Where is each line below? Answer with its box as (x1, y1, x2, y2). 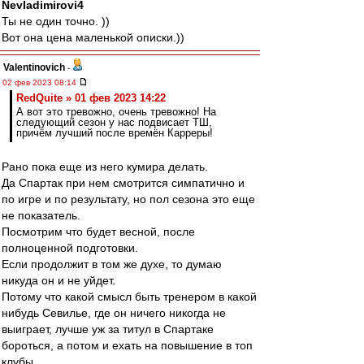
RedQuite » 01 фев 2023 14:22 (16, 92, 166, 104)
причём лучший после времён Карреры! (16, 127, 213, 139)
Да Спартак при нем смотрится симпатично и (2, 176, 245, 189)
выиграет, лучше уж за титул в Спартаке (2, 323, 214, 336)
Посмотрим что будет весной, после (2, 225, 195, 238)
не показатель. (2, 209, 80, 222)
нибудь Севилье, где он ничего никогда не (2, 306, 226, 319)
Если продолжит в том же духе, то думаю (2, 258, 222, 271)
